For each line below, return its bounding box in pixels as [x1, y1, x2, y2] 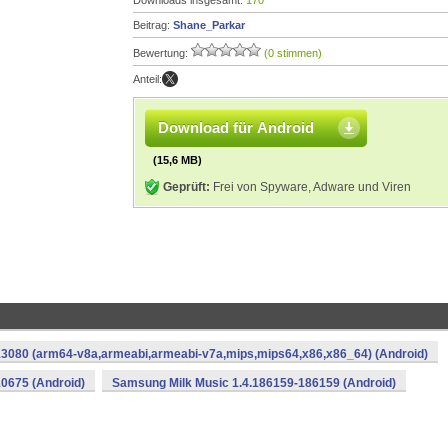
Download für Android [158, 119, 314, 136]
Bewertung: [133, 47, 191, 59]
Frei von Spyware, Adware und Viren [210, 180, 411, 194]
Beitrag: [133, 19, 173, 31]
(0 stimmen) [264, 47, 322, 59]
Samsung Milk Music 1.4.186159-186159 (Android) [112, 376, 396, 390]
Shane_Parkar [173, 19, 245, 31]
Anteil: [133, 73, 162, 85]
